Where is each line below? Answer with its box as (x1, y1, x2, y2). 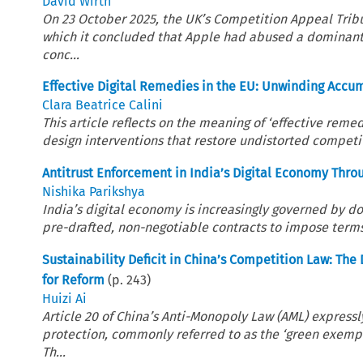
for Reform (42, 271, 105, 288)
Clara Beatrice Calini (42, 96, 164, 113)
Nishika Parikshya (42, 183, 146, 199)
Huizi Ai (42, 290, 88, 306)
